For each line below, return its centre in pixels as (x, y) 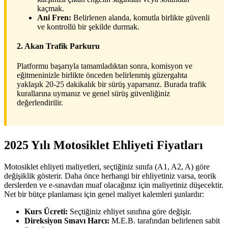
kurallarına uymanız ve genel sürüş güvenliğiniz (93, 94)
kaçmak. (51, 9)
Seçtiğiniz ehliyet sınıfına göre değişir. (130, 212)
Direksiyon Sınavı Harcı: (67, 221)
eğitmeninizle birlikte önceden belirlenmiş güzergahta (102, 75)
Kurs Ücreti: (46, 212)
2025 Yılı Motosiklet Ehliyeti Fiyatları (104, 145)
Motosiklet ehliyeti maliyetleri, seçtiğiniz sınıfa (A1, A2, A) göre (107, 167)
